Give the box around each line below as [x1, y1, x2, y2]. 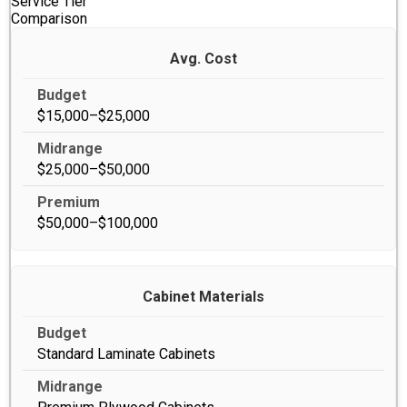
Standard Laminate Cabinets [37, 344, 215, 362]
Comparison [11, 9, 87, 27]
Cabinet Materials [143, 287, 264, 305]
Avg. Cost [170, 49, 237, 67]
